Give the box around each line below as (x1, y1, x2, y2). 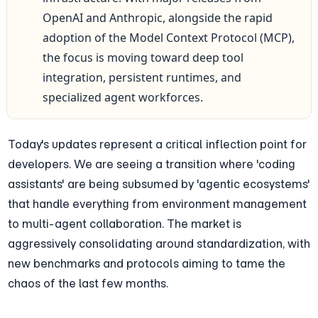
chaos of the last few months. (7, 275, 168, 290)
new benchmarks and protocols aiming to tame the (7, 256, 285, 270)
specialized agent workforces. (42, 89, 203, 105)
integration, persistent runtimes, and (42, 69, 241, 85)
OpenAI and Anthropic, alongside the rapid (42, 9, 273, 26)
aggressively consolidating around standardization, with (7, 236, 310, 251)
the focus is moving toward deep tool (42, 49, 243, 65)
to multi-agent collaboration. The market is (7, 216, 241, 231)
